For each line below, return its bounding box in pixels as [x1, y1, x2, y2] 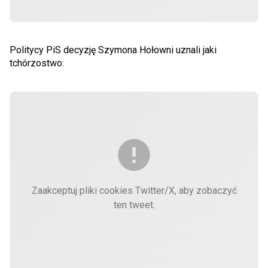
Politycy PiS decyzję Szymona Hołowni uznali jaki [10, 44, 217, 56]
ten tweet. [113, 199, 155, 211]
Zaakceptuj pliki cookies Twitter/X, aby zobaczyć [31, 184, 237, 196]
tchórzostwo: [10, 57, 64, 69]
